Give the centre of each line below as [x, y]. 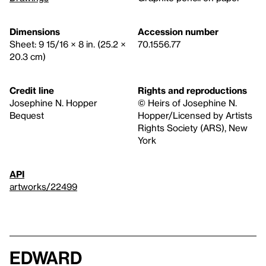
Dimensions [35, 31]
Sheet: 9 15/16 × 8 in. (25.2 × [68, 44]
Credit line [32, 90]
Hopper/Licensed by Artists [195, 115]
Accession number [178, 31]
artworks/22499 [43, 186]
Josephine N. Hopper [53, 102]
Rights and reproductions [192, 90]
